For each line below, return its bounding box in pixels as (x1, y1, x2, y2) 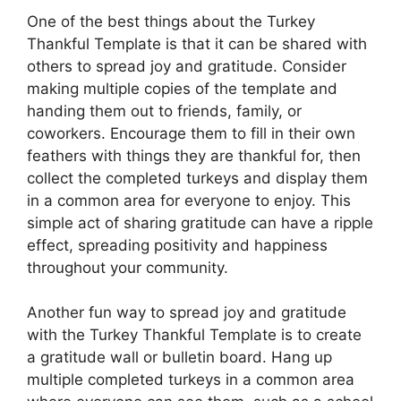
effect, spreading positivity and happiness (27, 235, 328, 254)
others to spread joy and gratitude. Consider (27, 56, 346, 75)
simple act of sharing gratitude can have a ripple (27, 213, 373, 232)
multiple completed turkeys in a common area (27, 371, 354, 388)
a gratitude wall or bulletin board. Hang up (27, 348, 332, 366)
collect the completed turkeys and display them (27, 168, 368, 187)
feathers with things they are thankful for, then (27, 146, 361, 165)
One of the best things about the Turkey (27, 12, 315, 30)
